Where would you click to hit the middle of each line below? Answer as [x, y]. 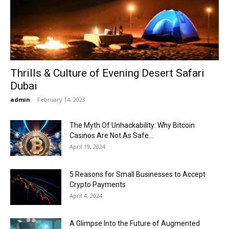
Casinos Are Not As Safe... [111, 136]
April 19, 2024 [87, 147]
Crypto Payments [98, 185]
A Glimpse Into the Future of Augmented [135, 224]
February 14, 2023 [61, 100]
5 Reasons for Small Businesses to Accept [138, 175]
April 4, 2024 [86, 196]
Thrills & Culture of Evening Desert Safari [107, 73]
